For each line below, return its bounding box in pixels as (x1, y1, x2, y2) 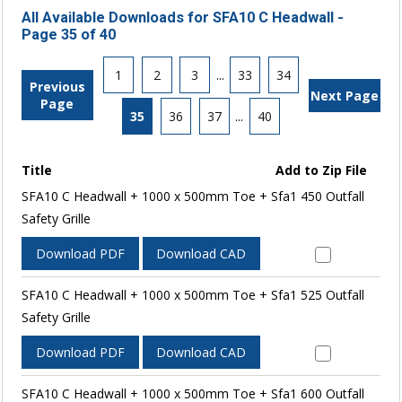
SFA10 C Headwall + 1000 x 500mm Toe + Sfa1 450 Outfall (21, 187, 364, 205)
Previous (29, 78, 85, 96)
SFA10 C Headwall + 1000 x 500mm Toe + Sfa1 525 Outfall (21, 285, 364, 303)
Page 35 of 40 (21, 25, 116, 43)
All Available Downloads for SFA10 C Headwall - (21, 8, 344, 26)
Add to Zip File (275, 161, 368, 179)
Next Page (310, 86, 380, 104)
